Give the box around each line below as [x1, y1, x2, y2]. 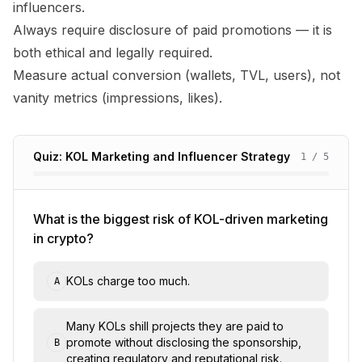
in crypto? [33, 230, 94, 246]
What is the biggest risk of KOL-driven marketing [33, 211, 328, 227]
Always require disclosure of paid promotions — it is [13, 22, 332, 38]
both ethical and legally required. [13, 44, 213, 61]
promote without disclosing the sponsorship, [66, 335, 301, 349]
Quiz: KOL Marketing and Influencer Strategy [33, 149, 290, 163]
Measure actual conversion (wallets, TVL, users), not [13, 67, 340, 83]
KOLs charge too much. [66, 274, 190, 288]
